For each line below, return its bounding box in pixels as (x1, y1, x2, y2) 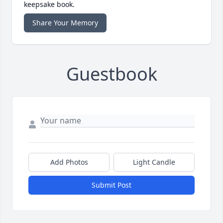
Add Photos (50, 157, 88, 167)
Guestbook (66, 62, 157, 87)
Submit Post (92, 180, 131, 190)
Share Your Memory (32, 18, 98, 28)
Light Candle (133, 157, 175, 167)
